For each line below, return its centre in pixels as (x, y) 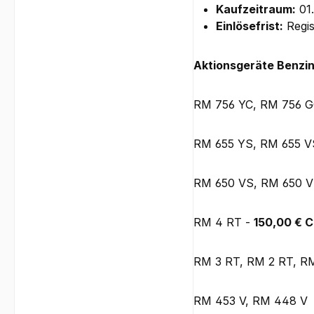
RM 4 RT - (224, 223)
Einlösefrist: (250, 26)
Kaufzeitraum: (256, 9)
